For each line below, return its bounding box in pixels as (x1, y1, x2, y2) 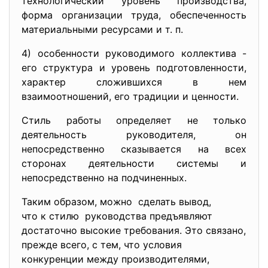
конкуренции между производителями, (22, 253, 209, 265)
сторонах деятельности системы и (22, 157, 246, 169)
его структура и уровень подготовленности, (22, 62, 246, 74)
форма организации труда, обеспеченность (22, 9, 246, 21)
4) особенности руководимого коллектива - (22, 47, 246, 59)
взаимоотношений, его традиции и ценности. (22, 90, 239, 102)
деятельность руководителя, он (22, 129, 246, 141)
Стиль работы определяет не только (22, 114, 246, 126)
